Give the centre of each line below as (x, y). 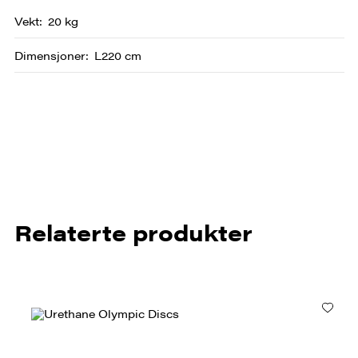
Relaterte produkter (133, 232)
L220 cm (117, 55)
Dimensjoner (50, 55)
